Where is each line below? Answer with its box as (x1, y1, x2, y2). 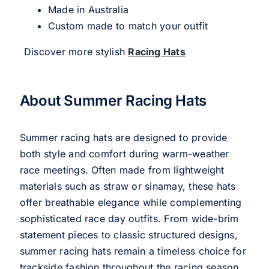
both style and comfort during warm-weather (19, 148, 229, 160)
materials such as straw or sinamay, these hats (19, 180, 236, 193)
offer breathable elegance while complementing (19, 196, 242, 209)
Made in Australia (47, 4, 129, 16)
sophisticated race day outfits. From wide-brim (19, 213, 239, 225)
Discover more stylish (23, 46, 128, 58)
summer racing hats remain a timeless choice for (19, 245, 246, 258)
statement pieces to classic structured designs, (19, 229, 238, 241)
